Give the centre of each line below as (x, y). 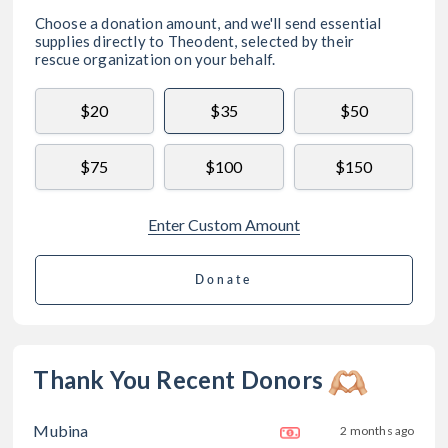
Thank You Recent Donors (178, 379)
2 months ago (377, 431)
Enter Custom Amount (223, 224)
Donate (224, 280)
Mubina (61, 430)
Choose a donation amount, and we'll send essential (208, 22)
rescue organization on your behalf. (155, 58)
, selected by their (294, 40)
